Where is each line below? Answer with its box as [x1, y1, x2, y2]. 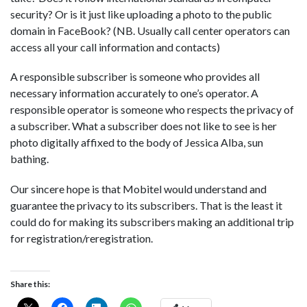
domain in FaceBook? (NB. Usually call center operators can [10, 24, 290, 38]
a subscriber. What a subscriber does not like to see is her [10, 119, 277, 133]
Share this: [10, 278, 50, 289]
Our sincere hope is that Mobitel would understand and [10, 182, 267, 195]
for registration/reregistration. [10, 231, 153, 245]
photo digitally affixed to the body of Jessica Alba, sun [10, 136, 263, 149]
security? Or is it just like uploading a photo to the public [10, 8, 272, 21]
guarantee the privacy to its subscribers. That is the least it [10, 198, 282, 212]
